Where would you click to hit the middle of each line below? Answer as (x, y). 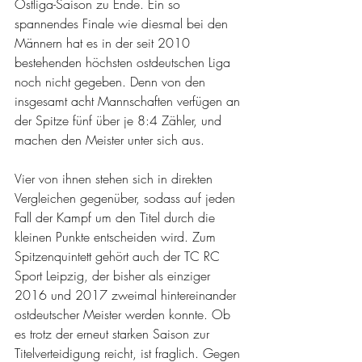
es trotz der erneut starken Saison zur (114, 334)
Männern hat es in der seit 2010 (104, 43)
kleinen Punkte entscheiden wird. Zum (117, 237)
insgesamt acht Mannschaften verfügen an (129, 101)
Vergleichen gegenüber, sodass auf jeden (127, 198)
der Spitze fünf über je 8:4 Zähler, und (120, 120)
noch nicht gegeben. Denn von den (112, 82)
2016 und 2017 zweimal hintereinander (127, 295)
